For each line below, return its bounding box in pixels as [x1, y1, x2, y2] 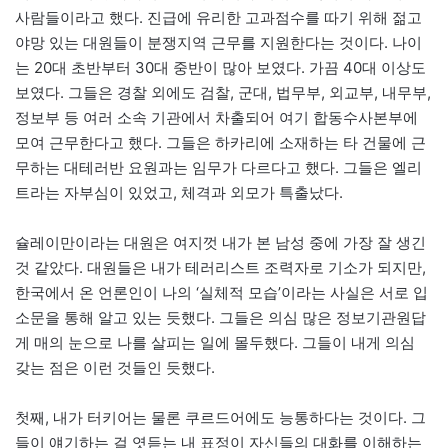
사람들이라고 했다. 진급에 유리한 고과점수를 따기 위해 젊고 [15, 8, 422, 28]
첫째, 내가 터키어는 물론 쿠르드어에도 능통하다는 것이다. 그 [15, 408, 426, 428]
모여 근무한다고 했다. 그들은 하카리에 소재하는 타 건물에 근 [15, 133, 426, 153]
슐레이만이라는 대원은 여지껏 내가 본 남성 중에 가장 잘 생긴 [15, 233, 426, 253]
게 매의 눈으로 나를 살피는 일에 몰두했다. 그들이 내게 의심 [15, 333, 415, 353]
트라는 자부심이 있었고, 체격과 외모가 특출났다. [15, 183, 343, 203]
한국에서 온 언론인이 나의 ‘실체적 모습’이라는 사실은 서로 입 [15, 283, 428, 303]
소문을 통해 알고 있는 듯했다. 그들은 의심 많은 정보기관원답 [15, 308, 426, 328]
